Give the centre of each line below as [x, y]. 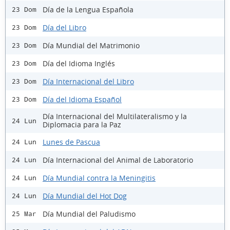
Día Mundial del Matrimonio [91, 45]
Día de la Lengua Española [88, 9]
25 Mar [24, 214]
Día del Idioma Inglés [79, 63]
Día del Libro [64, 27]
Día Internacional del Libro [88, 81]
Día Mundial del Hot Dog [85, 196]
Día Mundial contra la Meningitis [99, 178]
